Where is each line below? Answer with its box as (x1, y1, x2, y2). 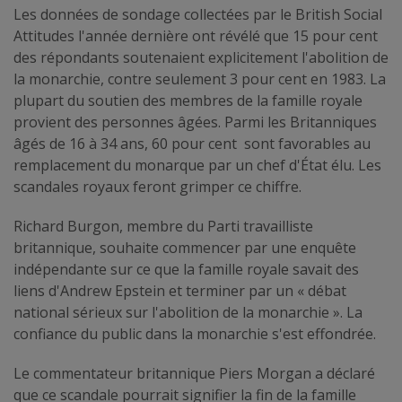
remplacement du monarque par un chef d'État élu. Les (13, 154, 381, 175)
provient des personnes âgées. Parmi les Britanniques (13, 111, 377, 132)
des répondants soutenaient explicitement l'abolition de (13, 47, 389, 67)
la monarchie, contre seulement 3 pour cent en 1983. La (13, 68, 386, 89)
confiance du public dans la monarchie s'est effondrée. (13, 323, 376, 344)
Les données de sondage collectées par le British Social (13, 4, 382, 24)
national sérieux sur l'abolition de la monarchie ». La (13, 301, 363, 322)
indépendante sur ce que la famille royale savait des (13, 258, 359, 279)
